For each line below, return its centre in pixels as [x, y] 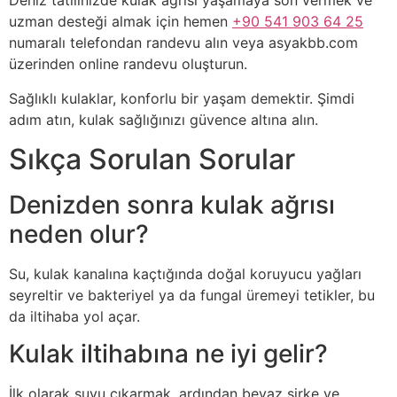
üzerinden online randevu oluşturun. [128, 64]
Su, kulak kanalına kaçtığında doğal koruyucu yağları [185, 273]
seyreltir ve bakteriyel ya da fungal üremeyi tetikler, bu [192, 295]
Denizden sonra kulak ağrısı [172, 204]
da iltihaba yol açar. [74, 316]
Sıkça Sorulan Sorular [152, 159]
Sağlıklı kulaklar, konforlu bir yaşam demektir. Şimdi [182, 98]
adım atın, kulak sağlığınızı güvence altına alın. [163, 119]
